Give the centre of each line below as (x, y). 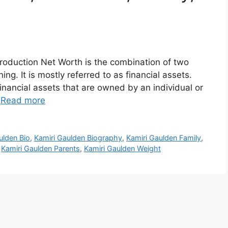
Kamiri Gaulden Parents (40, 149)
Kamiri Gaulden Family (164, 138)
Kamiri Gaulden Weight (122, 149)
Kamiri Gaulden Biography (78, 138)
